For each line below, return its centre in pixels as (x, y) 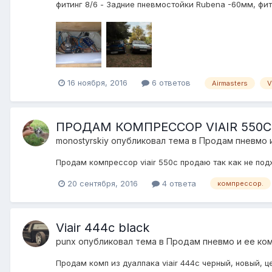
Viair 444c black (103, 227)
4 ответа (178, 183)
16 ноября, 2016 (97, 83)
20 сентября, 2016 (103, 183)
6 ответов (170, 83)
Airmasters (230, 83)
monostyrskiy (82, 140)
